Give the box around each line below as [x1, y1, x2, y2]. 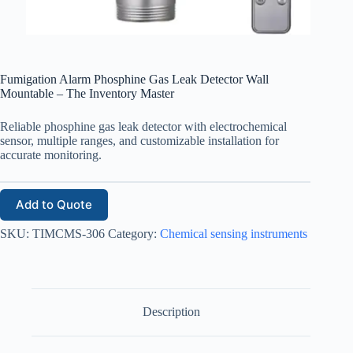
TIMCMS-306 [32, 226, 105, 240]
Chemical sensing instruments [160, 226, 307, 240]
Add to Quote [16, 197, 92, 213]
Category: [108, 226, 160, 240]
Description [142, 305, 200, 319]
